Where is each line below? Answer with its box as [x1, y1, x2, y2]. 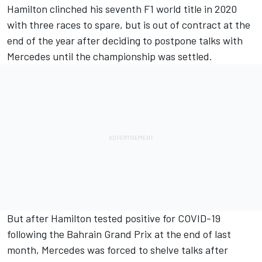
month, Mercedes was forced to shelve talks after [7, 243, 228, 256]
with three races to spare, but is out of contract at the [7, 18, 250, 31]
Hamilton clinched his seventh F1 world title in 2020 [7, 2, 237, 15]
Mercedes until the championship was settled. [7, 49, 212, 63]
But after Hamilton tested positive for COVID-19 [7, 211, 220, 225]
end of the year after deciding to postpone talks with [7, 33, 243, 47]
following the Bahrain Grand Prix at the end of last [7, 227, 231, 240]
